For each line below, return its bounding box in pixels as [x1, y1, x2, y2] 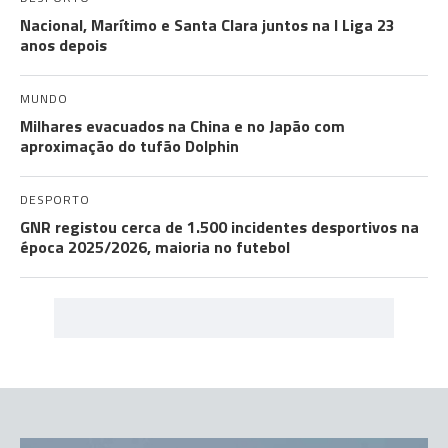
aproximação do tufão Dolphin [20, 134, 239, 158]
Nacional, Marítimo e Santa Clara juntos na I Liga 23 [20, 13, 395, 37]
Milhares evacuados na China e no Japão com [20, 114, 345, 138]
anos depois [20, 33, 107, 57]
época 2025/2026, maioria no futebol [20, 235, 290, 259]
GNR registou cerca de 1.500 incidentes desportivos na [20, 215, 419, 239]
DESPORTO [20, 190, 90, 209]
